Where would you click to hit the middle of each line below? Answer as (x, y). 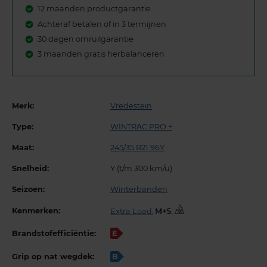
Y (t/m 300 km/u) (141, 168)
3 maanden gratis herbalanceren (101, 54)
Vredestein (131, 105)
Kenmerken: (36, 210)
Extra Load (131, 211)
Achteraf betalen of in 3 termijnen (102, 24)
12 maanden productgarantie (94, 9)
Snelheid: (30, 168)
